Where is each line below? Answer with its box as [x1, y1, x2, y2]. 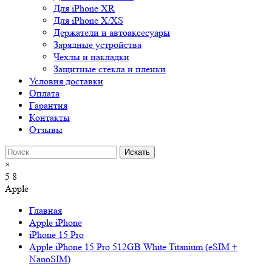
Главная [29, 205, 62, 217]
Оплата [29, 87, 59, 100]
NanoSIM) [29, 253, 70, 265]
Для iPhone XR [53, 2, 115, 15]
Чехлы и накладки [53, 51, 129, 63]
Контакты [29, 112, 70, 124]
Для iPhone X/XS [53, 15, 123, 27]
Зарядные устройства [53, 39, 141, 51]
